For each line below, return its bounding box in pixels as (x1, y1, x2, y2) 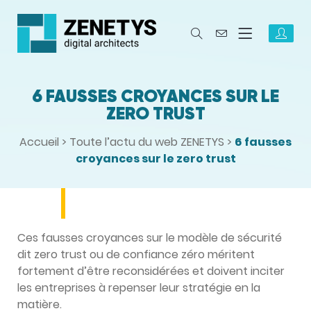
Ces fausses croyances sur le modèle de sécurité (17, 230, 282, 246)
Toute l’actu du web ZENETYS (69, 134, 224, 150)
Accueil (19, 134, 59, 150)
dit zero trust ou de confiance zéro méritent (17, 246, 255, 262)
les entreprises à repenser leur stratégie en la (17, 280, 260, 296)
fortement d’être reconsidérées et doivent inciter (17, 263, 285, 279)
